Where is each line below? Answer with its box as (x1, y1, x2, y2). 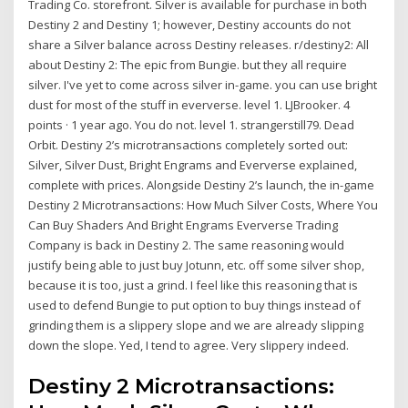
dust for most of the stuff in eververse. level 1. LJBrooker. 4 (28, 96, 351, 113)
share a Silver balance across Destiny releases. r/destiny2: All (28, 36, 370, 53)
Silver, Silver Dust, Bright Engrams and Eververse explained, (28, 156, 358, 173)
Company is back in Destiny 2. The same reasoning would (28, 236, 345, 253)
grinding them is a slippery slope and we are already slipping (28, 316, 364, 333)
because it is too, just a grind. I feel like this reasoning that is (28, 276, 359, 293)
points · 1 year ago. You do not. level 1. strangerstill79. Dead (28, 116, 355, 133)
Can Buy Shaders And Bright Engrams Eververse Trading (28, 216, 339, 233)
